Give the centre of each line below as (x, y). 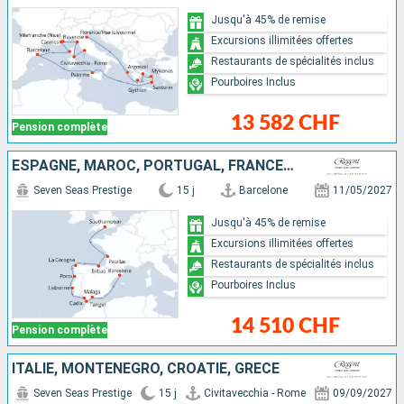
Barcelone (264, 191)
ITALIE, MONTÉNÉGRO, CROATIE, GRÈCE (146, 369)
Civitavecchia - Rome (255, 394)
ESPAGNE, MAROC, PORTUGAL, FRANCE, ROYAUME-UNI (289, 166)
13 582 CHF (286, 124)
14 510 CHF (286, 326)
